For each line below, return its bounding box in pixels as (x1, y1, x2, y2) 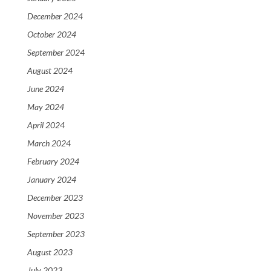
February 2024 (27, 156, 79, 167)
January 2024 (27, 174, 76, 185)
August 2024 (27, 65, 73, 76)
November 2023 (27, 211, 84, 221)
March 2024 (27, 138, 71, 149)
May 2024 (27, 102, 64, 113)
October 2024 (27, 29, 76, 40)
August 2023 (27, 247, 73, 258)
